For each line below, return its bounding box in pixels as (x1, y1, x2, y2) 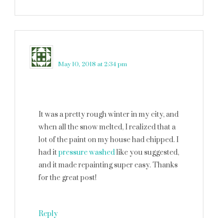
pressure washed (58, 148, 115, 157)
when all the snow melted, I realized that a (38, 123, 176, 132)
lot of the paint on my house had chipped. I (38, 135, 179, 145)
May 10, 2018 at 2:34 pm (58, 60, 127, 68)
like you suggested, (115, 148, 179, 157)
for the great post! (38, 173, 97, 182)
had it (38, 148, 58, 157)
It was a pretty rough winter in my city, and (38, 110, 179, 119)
